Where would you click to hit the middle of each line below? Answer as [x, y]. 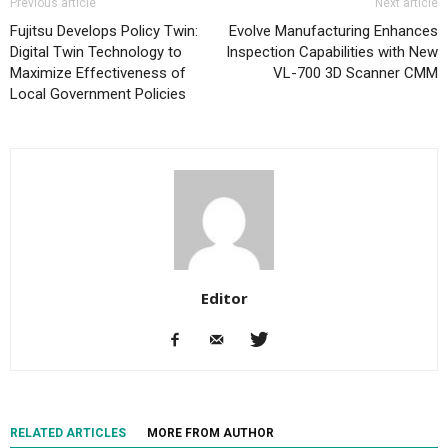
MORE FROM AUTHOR [210, 433]
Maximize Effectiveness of [98, 73]
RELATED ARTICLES [68, 433]
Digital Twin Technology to [96, 52]
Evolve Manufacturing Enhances [333, 31]
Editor [224, 298]
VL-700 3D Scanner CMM [355, 73]
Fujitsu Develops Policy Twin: [104, 31]
